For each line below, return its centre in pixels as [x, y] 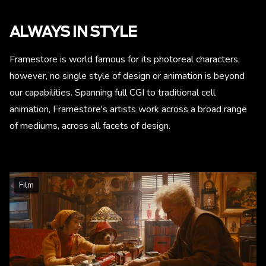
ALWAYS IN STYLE [73, 33]
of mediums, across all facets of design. [90, 126]
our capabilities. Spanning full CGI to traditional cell [113, 93]
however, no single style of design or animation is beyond [127, 76]
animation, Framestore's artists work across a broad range [128, 109]
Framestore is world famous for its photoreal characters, [125, 59]
